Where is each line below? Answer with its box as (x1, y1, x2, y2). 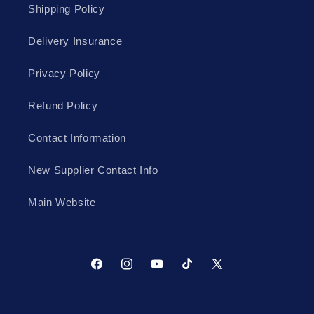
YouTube (149, 265, 193, 277)
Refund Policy (28, 100, 98, 112)
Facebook (88, 265, 138, 277)
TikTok (179, 265, 212, 277)
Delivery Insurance (28, 36, 123, 48)
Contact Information (28, 132, 126, 144)
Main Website (28, 197, 96, 209)
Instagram (118, 265, 170, 277)
